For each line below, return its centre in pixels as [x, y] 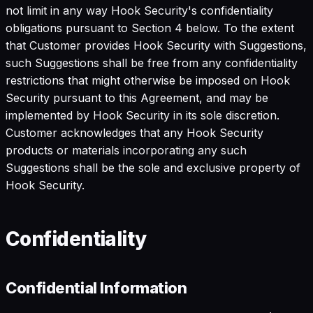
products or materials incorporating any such [126, 150]
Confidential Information [96, 287]
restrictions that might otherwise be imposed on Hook [148, 80]
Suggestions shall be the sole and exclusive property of [153, 167]
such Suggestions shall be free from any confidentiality [152, 63]
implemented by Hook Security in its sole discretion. [143, 115]
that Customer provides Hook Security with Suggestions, [156, 45]
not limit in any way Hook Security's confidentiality [139, 10]
